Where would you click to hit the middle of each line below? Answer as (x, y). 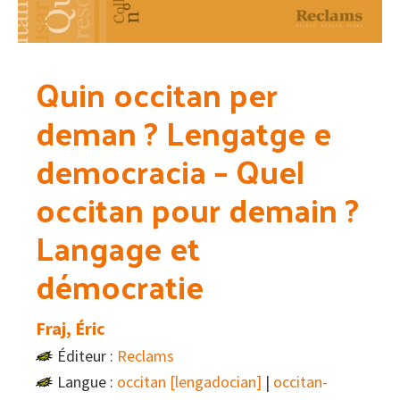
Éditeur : (87, 355)
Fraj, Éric (71, 328)
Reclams (146, 355)
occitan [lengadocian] (189, 381)
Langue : (87, 381)
